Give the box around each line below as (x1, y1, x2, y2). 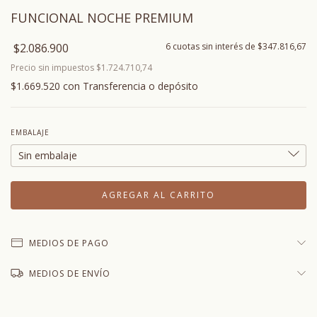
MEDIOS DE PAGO (28, 237, 109, 250)
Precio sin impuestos (11, 62, 96, 74)
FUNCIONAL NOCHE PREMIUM (11, 9, 193, 27)
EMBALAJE (11, 127, 50, 138)
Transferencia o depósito (83, 79, 198, 93)
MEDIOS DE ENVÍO (28, 267, 110, 280)
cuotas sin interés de (173, 40, 258, 53)
